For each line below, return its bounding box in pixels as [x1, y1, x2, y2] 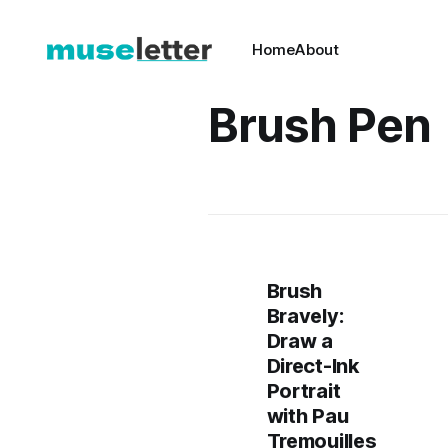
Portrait [266, 379, 341, 403]
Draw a [266, 329, 333, 353]
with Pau [266, 404, 349, 428]
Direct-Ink [266, 354, 360, 378]
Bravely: [266, 304, 344, 328]
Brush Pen [208, 97, 432, 153]
